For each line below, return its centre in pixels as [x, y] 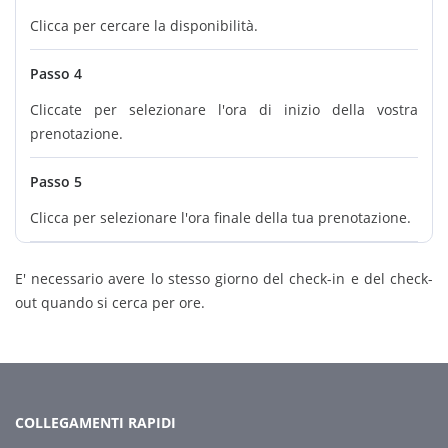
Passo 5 [56, 182]
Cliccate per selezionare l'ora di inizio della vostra [224, 110]
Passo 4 [56, 74]
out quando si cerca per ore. [110, 303]
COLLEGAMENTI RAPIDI [95, 423]
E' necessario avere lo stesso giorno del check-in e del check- [224, 279]
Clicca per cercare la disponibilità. [144, 26]
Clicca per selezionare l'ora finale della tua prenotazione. [220, 218]
